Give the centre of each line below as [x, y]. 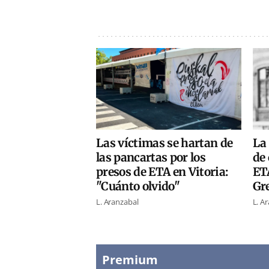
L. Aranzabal [117, 202]
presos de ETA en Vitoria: [162, 172]
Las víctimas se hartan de [165, 143]
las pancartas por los [151, 158]
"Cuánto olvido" [138, 186]
